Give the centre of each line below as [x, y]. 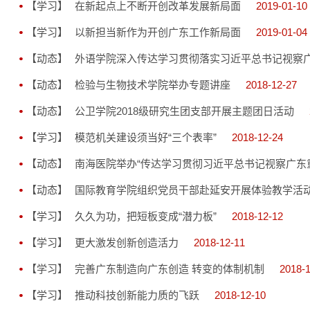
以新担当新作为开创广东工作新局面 [157, 32]
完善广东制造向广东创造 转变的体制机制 [169, 269]
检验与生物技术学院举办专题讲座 [152, 85]
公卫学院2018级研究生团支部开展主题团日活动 [184, 111]
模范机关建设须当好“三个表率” [145, 137]
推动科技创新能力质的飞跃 [137, 295]
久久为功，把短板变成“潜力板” [145, 216]
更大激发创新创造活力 [126, 243]
